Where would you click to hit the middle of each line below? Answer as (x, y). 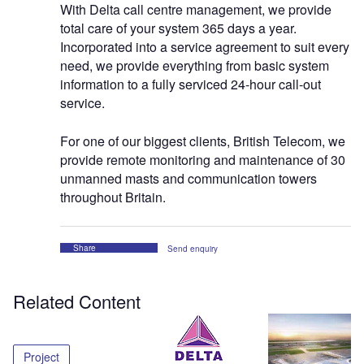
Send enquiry (193, 249)
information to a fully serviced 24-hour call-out (191, 84)
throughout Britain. (113, 197)
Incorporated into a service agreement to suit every (205, 47)
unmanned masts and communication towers (188, 179)
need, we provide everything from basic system (195, 66)
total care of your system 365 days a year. (178, 28)
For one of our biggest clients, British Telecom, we (203, 141)
